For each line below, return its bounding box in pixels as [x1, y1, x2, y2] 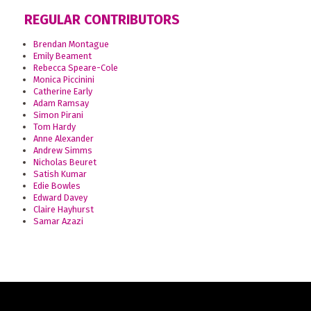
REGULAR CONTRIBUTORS [24, 12, 180, 28]
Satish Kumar [33, 169, 87, 180]
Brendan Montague [33, 39, 109, 50]
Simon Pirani [33, 110, 83, 121]
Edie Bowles [33, 180, 81, 192]
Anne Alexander [33, 133, 94, 144]
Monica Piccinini [33, 74, 94, 85]
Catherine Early [33, 86, 92, 97]
